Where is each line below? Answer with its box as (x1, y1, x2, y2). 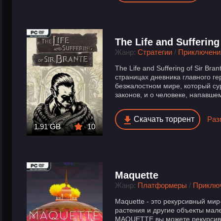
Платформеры (138, 181, 187, 189)
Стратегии (138, 48, 173, 57)
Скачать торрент (134, 115, 195, 124)
